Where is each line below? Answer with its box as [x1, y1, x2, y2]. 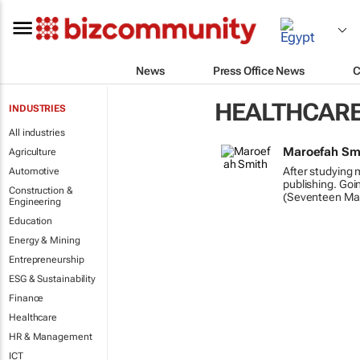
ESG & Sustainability [9, 273, 96, 284]
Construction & [9, 185, 73, 196]
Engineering [9, 196, 61, 207]
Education [9, 215, 53, 227]
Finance [9, 292, 44, 304]
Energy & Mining [9, 235, 80, 246]
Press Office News [212, 63, 305, 77]
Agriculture [9, 146, 56, 157]
